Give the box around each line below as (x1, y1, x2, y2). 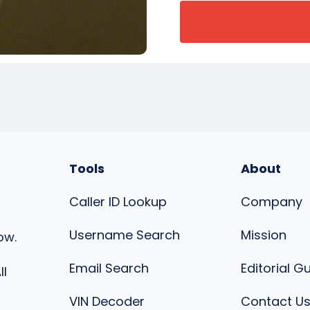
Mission (241, 226, 286, 244)
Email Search (69, 259, 149, 277)
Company (241, 193, 302, 211)
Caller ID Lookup (69, 193, 167, 211)
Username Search (69, 226, 180, 244)
